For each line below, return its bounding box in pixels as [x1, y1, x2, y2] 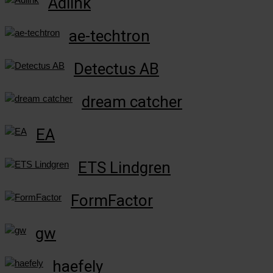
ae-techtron [69, 26, 150, 45]
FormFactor [71, 191, 153, 210]
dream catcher [82, 92, 182, 111]
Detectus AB [74, 59, 159, 78]
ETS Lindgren [78, 158, 171, 177]
